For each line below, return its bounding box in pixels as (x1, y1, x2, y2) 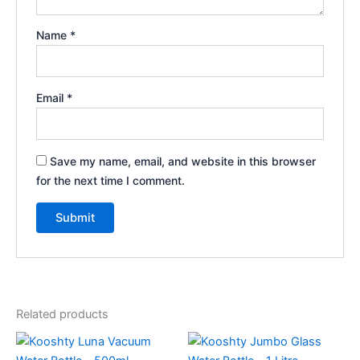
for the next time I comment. (36, 173, 186, 187)
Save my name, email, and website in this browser (50, 153, 317, 168)
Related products (16, 307, 108, 322)
